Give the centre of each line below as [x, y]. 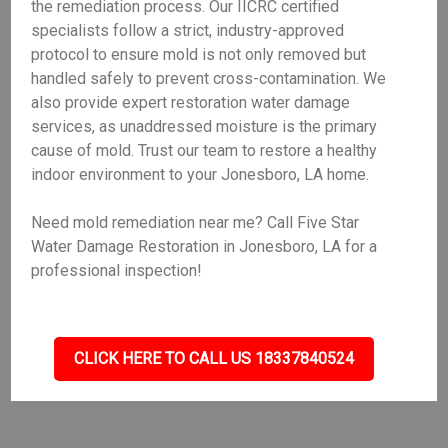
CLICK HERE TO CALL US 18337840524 [214, 358]
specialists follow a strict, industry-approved [188, 30]
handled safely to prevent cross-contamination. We [209, 78]
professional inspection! [117, 270]
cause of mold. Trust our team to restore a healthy [204, 150]
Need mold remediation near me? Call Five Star [195, 222]
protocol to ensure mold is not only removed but [199, 54]
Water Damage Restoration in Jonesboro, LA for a [204, 246]
